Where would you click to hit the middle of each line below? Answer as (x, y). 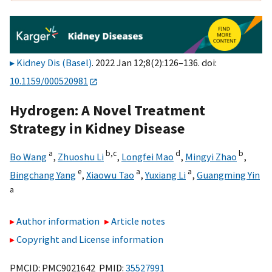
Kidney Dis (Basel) (54, 63)
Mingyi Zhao (211, 156)
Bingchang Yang (43, 175)
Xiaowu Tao (110, 175)
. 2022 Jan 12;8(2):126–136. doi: (154, 63)
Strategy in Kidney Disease (97, 128)
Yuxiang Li (165, 175)
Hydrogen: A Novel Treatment (107, 110)
